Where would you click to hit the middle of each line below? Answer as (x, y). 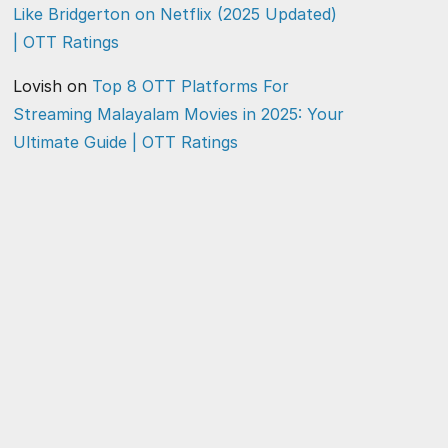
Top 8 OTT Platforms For (190, 86)
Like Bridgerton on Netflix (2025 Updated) (175, 14)
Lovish (37, 86)
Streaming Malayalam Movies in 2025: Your (178, 114)
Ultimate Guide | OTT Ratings (125, 142)
